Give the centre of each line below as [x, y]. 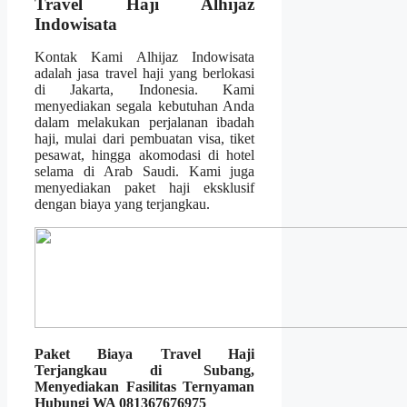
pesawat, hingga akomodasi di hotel [145, 155]
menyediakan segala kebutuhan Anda [145, 106]
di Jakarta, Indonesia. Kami [145, 90]
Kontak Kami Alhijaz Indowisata [145, 57]
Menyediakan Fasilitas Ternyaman [145, 387]
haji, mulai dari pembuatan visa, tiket [145, 139]
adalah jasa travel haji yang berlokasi [145, 74]
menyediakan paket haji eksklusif [145, 188]
